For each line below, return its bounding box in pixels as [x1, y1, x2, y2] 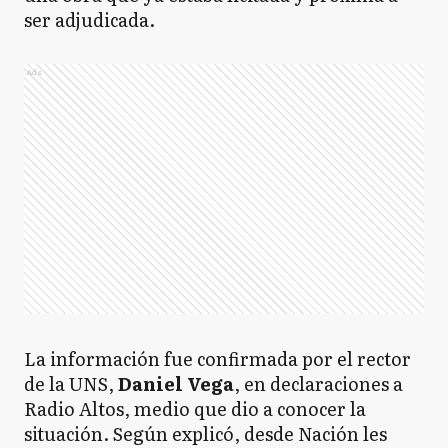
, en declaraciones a [234, 370, 403, 397]
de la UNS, [24, 370, 118, 397]
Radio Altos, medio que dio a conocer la [24, 395, 366, 422]
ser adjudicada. [24, 6, 155, 33]
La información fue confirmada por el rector [24, 345, 411, 372]
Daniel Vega [118, 370, 234, 397]
